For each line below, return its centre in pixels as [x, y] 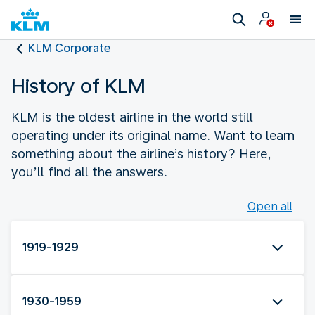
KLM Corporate [69, 48]
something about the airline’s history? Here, [141, 153]
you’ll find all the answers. [89, 172]
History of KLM [78, 85]
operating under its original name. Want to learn [153, 135]
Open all [270, 206]
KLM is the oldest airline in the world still [132, 117]
